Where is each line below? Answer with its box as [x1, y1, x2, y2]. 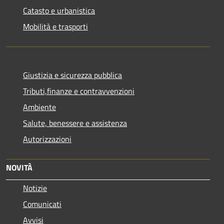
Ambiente [23, 101, 56, 113]
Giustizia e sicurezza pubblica [23, 69, 122, 81]
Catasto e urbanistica [23, 4, 95, 17]
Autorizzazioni [23, 133, 71, 145]
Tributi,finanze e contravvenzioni [23, 85, 134, 97]
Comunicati [23, 198, 61, 210]
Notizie [23, 182, 47, 194]
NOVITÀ [6, 161, 32, 174]
